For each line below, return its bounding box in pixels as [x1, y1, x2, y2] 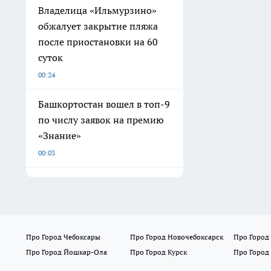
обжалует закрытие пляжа [38, 20, 158, 33]
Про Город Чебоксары [26, 232, 100, 242]
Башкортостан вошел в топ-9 [38, 98, 170, 111]
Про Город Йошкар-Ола [26, 247, 107, 257]
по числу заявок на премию [38, 114, 164, 126]
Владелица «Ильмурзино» [38, 4, 157, 17]
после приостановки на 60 [38, 36, 158, 48]
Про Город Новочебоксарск [129, 232, 223, 242]
